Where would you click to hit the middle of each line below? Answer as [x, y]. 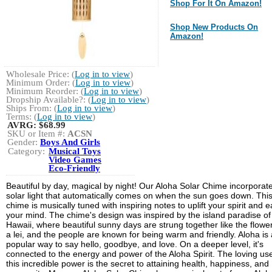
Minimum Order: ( [41, 82]
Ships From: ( [32, 108]
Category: [26, 151]
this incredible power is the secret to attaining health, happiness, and [138, 263]
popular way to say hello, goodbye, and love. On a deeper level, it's [135, 244]
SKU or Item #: [37, 133]
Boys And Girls [70, 142]
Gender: [24, 142]
